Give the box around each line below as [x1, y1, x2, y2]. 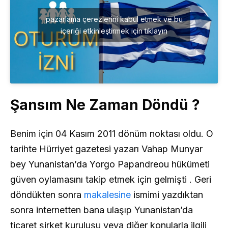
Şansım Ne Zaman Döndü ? [10, 96, 200, 114]
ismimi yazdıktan [131, 189, 203, 201]
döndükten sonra [10, 189, 84, 201]
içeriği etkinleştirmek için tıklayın [61, 26, 167, 36]
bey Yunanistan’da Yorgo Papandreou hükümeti [10, 159, 210, 170]
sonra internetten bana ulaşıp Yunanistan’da [10, 205, 193, 216]
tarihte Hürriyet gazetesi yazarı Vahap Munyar [10, 144, 203, 155]
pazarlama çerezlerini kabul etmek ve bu [45, 15, 183, 24]
